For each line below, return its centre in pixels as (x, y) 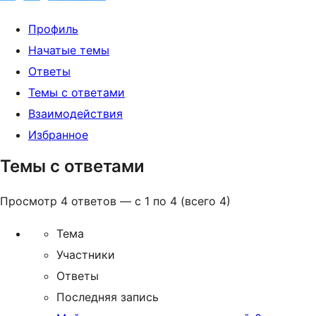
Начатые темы (69, 50)
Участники (86, 255)
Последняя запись (108, 297)
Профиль (53, 29)
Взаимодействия (75, 114)
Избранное (58, 135)
